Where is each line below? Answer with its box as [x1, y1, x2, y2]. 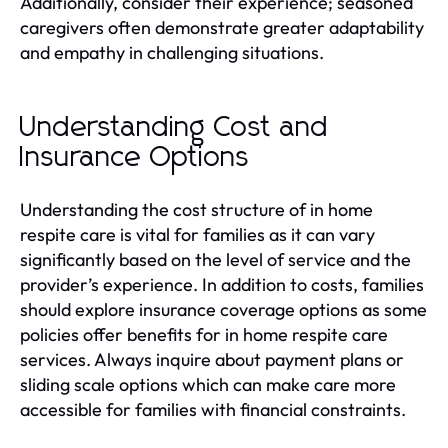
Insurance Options [20, 143, 250, 172]
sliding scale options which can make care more [20, 372, 396, 396]
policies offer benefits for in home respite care [20, 322, 388, 346]
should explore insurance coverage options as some [20, 297, 427, 321]
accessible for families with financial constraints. [20, 397, 406, 421]
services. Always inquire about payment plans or [20, 347, 404, 371]
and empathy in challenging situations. [20, 40, 324, 64]
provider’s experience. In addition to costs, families [20, 272, 424, 296]
